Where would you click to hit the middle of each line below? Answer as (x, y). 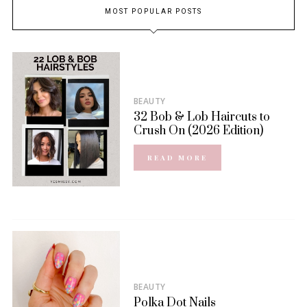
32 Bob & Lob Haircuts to (201, 117)
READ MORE (177, 157)
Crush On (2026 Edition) (198, 131)
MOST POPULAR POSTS (153, 12)
